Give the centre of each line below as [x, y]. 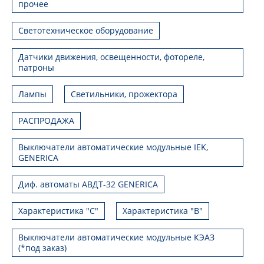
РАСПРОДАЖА [46, 120]
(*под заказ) [42, 247]
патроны [36, 67]
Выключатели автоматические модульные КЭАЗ [116, 237]
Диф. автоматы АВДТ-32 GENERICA [88, 184]
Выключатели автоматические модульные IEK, [113, 147]
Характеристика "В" [163, 210]
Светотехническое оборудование [86, 30]
